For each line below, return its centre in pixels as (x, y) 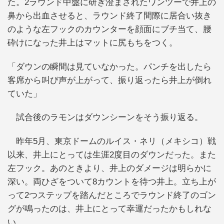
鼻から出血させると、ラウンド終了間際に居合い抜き (109, 16)
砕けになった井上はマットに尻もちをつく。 (92, 43)
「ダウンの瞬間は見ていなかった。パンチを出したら (109, 66)
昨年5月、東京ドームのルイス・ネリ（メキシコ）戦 (112, 141)
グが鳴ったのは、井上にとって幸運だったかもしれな (109, 208)
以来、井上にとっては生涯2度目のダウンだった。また (112, 154)
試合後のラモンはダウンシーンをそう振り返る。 (105, 117)
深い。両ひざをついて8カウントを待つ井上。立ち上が (112, 181)
